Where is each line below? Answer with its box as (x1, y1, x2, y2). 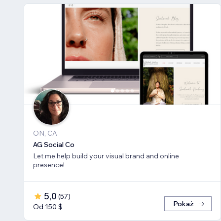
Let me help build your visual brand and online (33, 151, 179, 161)
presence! (33, 160, 65, 170)
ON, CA (33, 129, 57, 138)
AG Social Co (33, 140, 74, 149)
